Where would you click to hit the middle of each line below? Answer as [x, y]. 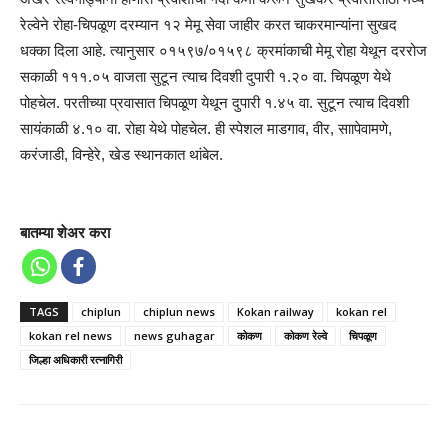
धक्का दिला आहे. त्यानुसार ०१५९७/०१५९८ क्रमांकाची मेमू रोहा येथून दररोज [223, 51]
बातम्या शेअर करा [65, 233]
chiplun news [179, 312]
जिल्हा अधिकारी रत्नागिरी [75, 360]
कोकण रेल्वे [305, 336]
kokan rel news [70, 336]
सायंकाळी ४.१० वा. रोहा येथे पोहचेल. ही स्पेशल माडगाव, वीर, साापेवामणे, [206, 129]
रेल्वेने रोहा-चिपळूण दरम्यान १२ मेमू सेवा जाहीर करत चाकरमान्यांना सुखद [208, 25]
